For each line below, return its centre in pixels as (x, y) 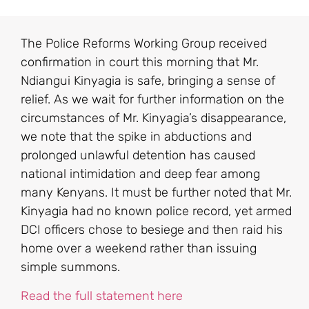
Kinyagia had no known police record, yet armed (156, 211)
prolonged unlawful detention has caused (138, 156)
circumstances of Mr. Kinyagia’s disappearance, (153, 118)
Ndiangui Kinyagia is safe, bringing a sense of (148, 81)
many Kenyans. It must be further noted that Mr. (156, 193)
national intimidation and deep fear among (140, 174)
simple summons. (70, 267)
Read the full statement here (102, 296)
